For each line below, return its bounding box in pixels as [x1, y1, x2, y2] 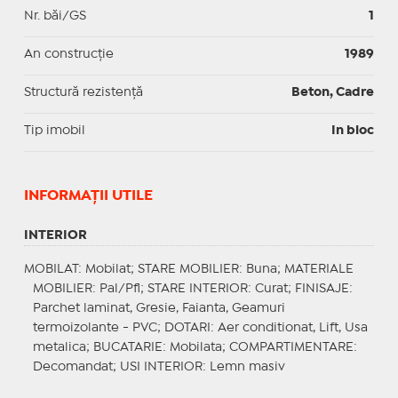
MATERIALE [283, 263, 354, 275]
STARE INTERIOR [147, 283, 248, 294]
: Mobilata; [162, 341, 229, 353]
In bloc [331, 124, 375, 136]
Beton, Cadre [291, 86, 375, 98]
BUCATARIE [92, 341, 163, 353]
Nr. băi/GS [23, 10, 86, 21]
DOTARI [163, 322, 211, 333]
